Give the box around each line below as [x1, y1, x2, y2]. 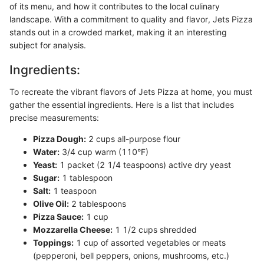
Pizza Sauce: [33, 212, 84, 222]
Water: [33, 147, 60, 157]
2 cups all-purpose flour [86, 134, 180, 144]
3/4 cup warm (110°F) [60, 147, 148, 157]
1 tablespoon [60, 173, 113, 183]
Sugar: [33, 173, 60, 183]
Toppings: [33, 237, 74, 247]
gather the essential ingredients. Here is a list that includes [9, 100, 234, 110]
